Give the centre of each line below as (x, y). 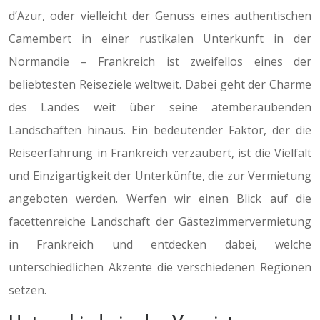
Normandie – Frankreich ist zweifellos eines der (160, 61)
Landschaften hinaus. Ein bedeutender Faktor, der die (160, 130)
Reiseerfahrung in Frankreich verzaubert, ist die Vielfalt (160, 153)
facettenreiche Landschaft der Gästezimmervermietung (160, 221)
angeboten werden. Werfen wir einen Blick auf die (160, 199)
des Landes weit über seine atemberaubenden (160, 107)
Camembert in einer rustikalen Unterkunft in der (160, 39)
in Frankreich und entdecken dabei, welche (160, 244)
